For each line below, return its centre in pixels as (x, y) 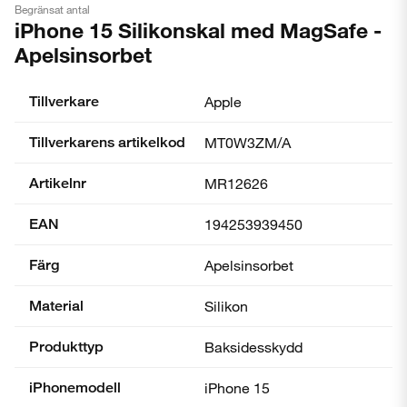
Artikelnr (58, 183)
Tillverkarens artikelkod (107, 142)
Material (56, 306)
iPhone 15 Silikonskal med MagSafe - (198, 30)
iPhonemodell (75, 387)
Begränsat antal (52, 9)
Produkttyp (66, 347)
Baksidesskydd (253, 347)
